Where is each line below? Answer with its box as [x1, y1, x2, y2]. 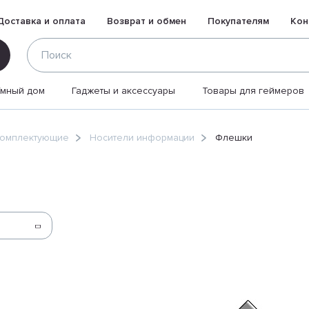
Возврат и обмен [107, 14, 186, 27]
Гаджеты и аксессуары [72, 84, 175, 97]
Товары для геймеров [202, 84, 304, 97]
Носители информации [90, 132, 195, 143]
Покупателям [208, 14, 269, 27]
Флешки [215, 132, 252, 143]
